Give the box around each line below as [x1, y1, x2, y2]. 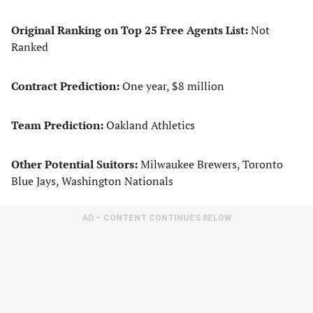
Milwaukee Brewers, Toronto [138, 156, 283, 172]
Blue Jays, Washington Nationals [11, 173, 173, 189]
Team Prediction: [11, 117, 106, 133]
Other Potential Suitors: [11, 156, 138, 172]
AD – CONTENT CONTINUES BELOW [82, 213, 231, 223]
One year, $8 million [122, 78, 224, 94]
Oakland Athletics [106, 117, 195, 133]
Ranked [11, 39, 48, 54]
